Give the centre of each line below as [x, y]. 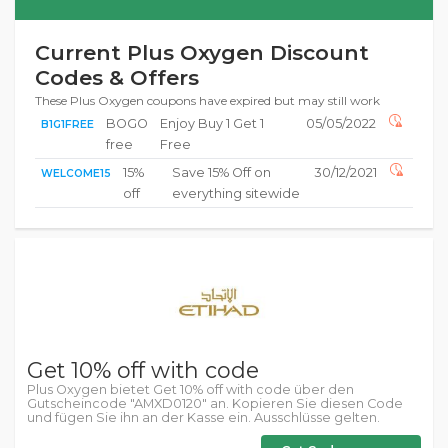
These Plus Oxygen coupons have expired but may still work [207, 100]
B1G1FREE [67, 124]
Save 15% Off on [221, 172]
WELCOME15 [76, 173]
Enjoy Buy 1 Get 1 [212, 123]
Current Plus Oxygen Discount [202, 52]
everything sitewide [236, 193]
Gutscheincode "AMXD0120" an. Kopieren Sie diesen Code [215, 403]
